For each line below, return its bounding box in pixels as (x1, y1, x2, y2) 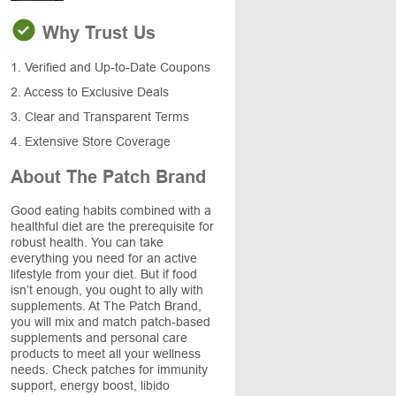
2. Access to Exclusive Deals (11, 85, 169, 99)
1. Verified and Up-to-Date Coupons (11, 60, 210, 74)
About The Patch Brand (11, 167, 206, 187)
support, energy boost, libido (11, 378, 170, 392)
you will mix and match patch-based (11, 315, 210, 329)
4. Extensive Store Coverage (11, 134, 171, 148)
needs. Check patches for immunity (11, 362, 208, 377)
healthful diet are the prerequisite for (11, 219, 214, 233)
